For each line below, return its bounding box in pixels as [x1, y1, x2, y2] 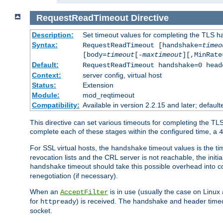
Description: [31, 31, 74, 39]
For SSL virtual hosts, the [30, 144, 111, 152]
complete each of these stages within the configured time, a [30, 127, 219, 136]
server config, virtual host [82, 71, 162, 80]
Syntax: [31, 41, 58, 49]
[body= [82, 51, 107, 59]
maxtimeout [142, 51, 182, 59]
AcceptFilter [60, 188, 108, 197]
